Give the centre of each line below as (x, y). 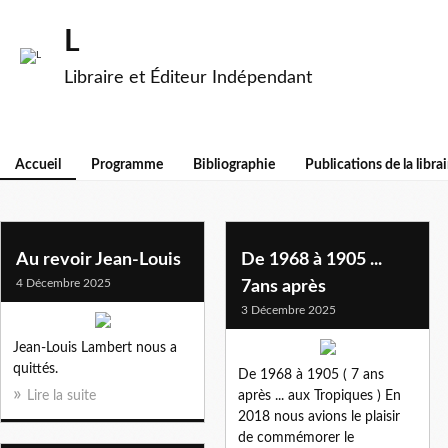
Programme (127, 165)
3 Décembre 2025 (288, 309)
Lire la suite (61, 395)
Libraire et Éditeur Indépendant (188, 78)
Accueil (38, 165)
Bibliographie (234, 165)
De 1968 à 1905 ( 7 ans (311, 374)
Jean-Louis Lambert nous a (95, 347)
